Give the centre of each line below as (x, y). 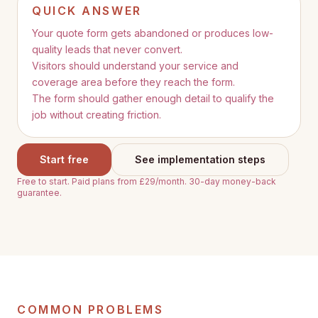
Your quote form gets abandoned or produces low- (153, 33)
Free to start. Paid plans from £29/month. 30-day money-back (147, 181)
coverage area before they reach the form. (133, 82)
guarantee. (39, 193)
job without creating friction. (97, 115)
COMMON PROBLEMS (91, 309)
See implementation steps (200, 159)
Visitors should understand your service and (135, 66)
